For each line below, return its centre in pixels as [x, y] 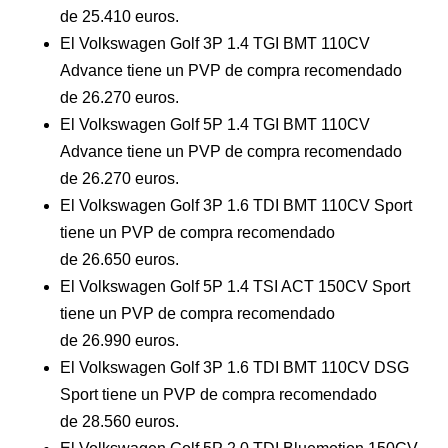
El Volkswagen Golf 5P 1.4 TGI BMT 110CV [215, 124]
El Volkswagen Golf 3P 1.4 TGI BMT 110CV [215, 43]
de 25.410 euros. [119, 16]
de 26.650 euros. [119, 259]
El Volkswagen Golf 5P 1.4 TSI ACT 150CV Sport [235, 286]
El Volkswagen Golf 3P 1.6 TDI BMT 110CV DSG [234, 367]
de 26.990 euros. [119, 340]
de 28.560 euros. [119, 421]
